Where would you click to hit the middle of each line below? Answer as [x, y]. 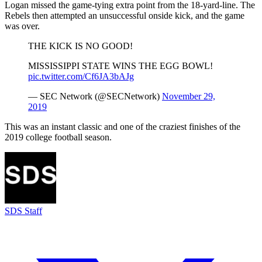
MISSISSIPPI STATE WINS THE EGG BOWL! [120, 65]
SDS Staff [23, 211]
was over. [22, 26]
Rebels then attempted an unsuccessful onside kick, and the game [125, 15]
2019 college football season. [58, 137]
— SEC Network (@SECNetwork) [95, 96]
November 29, [189, 96]
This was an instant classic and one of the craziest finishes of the [123, 126]
